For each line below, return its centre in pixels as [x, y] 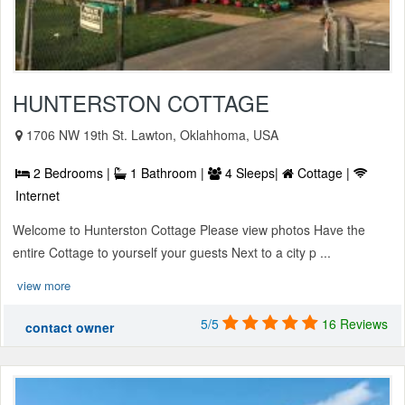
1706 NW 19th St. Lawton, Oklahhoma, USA [152, 135]
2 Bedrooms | [72, 173]
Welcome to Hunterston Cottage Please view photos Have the [189, 230]
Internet [38, 196]
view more [44, 286]
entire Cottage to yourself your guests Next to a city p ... [172, 253]
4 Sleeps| [252, 173]
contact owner [70, 328]
